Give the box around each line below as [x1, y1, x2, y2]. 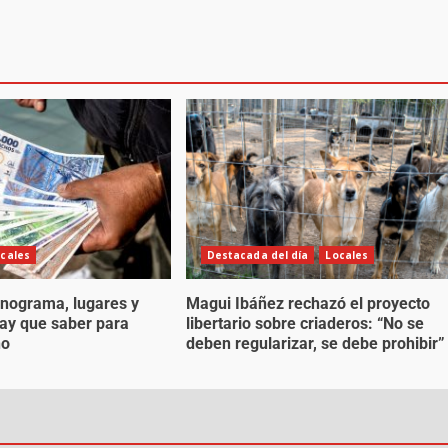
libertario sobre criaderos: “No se [185, 313, 424, 333]
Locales [325, 247, 369, 262]
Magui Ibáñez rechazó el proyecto [185, 293, 430, 313]
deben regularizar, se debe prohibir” [185, 333, 445, 353]
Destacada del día [206, 247, 309, 262]
